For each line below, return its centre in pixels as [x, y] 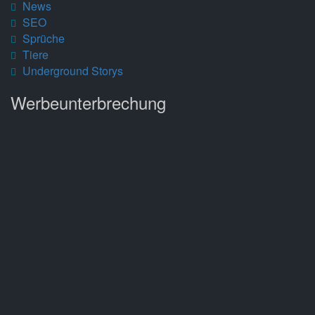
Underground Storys [72, 71]
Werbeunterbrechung [88, 102]
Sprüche [43, 38]
